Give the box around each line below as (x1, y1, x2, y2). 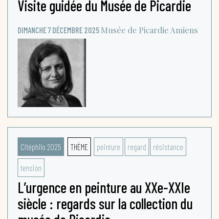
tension (21, 163, 42, 173)
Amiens (170, 24, 198, 36)
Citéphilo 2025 (21, 142, 61, 152)
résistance (153, 142, 183, 152)
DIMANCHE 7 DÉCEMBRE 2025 (18, 25, 99, 35)
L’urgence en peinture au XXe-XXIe (18, 178, 190, 197)
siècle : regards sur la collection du (18, 195, 193, 213)
